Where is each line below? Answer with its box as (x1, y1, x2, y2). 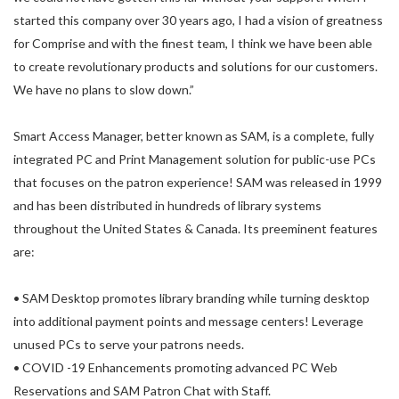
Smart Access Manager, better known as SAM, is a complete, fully (13, 128, 374, 143)
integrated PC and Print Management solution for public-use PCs (13, 151, 376, 167)
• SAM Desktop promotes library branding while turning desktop (13, 290, 370, 305)
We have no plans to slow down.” (13, 82, 194, 97)
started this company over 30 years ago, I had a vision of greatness (13, 12, 383, 28)
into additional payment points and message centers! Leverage (13, 313, 363, 329)
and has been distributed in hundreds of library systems (13, 198, 322, 213)
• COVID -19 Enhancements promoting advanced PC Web (13, 360, 338, 375)
